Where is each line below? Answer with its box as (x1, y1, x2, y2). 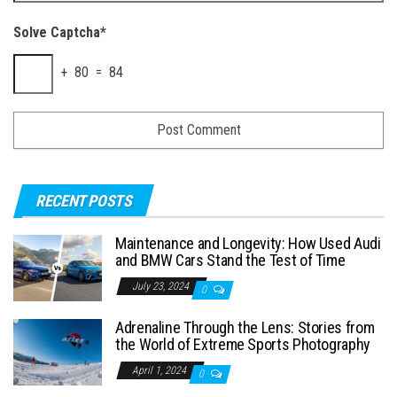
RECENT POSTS (35, 191, 132, 210)
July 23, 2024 (132, 279, 191, 292)
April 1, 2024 (132, 363, 189, 377)
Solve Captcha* (13, 23, 106, 41)
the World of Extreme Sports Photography (115, 334, 370, 354)
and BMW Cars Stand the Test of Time (115, 250, 346, 269)
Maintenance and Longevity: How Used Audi (115, 233, 381, 253)
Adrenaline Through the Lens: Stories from (115, 317, 375, 337)
